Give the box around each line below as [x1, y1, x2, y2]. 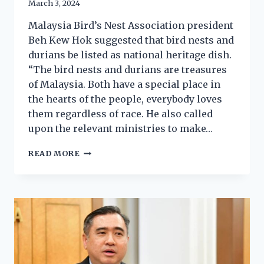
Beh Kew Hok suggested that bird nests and [28, 34, 234, 47]
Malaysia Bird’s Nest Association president [28, 19, 233, 32]
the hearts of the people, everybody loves [28, 93, 222, 105]
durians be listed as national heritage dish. [28, 49, 232, 61]
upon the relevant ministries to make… [28, 123, 213, 135]
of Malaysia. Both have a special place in [28, 78, 220, 91]
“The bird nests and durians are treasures [28, 64, 227, 76]
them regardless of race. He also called [28, 108, 213, 120]
